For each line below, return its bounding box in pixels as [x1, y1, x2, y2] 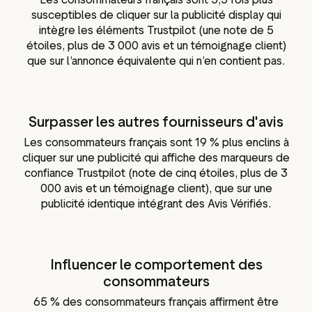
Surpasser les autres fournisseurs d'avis [29, 114, 283, 131]
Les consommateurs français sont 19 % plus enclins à [23, 136, 289, 150]
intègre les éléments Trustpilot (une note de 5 [38, 24, 274, 38]
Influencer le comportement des [49, 256, 263, 274]
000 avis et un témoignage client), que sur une [40, 182, 272, 196]
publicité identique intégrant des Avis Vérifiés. [41, 197, 271, 211]
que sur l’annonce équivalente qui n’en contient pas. [27, 54, 285, 68]
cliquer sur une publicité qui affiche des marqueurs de [22, 151, 290, 165]
